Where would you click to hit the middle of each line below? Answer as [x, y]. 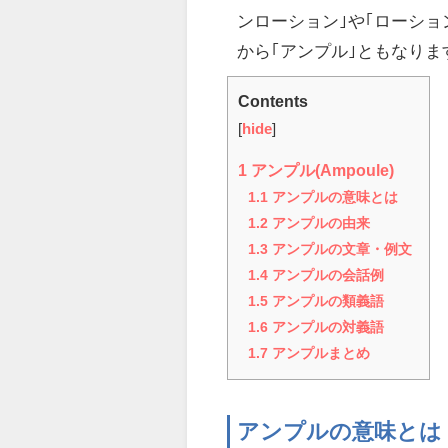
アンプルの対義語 [326, 326]
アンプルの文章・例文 [340, 248]
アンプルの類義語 [326, 300]
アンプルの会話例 [326, 274]
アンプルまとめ [319, 352]
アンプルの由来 [319, 222]
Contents [273, 100]
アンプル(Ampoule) [321, 169]
